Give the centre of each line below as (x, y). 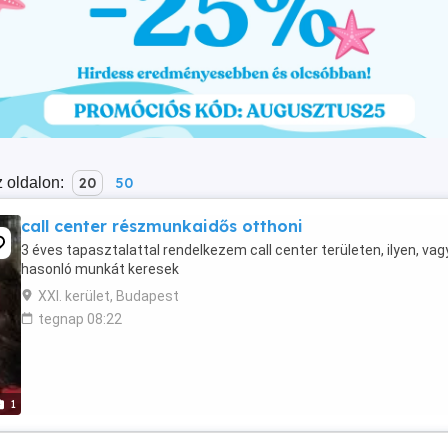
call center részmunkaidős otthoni (162, 226)
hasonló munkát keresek (100, 269)
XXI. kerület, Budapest (108, 296)
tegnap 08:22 (80, 319)
